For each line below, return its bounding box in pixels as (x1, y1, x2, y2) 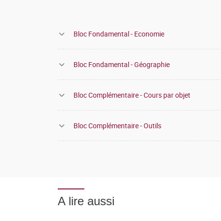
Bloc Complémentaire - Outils (74, 120, 161, 130)
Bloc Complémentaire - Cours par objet (74, 90, 190, 100)
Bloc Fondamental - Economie (74, 29, 164, 38)
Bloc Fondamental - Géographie (74, 59, 170, 69)
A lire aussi (58, 194, 114, 208)
